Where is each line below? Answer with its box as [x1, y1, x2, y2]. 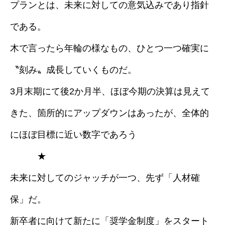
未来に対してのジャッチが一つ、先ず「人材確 [10, 173, 200, 183]
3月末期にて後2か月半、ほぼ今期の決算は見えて [10, 86, 210, 96]
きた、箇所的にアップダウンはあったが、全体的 [10, 108, 209, 118]
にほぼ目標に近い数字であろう [10, 130, 137, 140]
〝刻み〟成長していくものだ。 [10, 65, 137, 75]
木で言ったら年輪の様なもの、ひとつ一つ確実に [10, 43, 209, 53]
